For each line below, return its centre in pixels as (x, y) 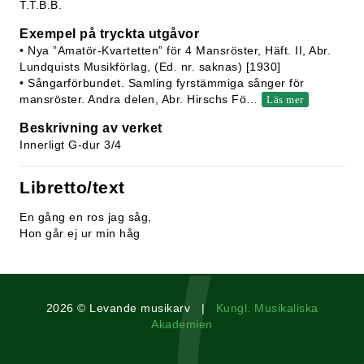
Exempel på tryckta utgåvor (109, 34)
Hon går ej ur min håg (82, 233)
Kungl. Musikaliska (267, 308)
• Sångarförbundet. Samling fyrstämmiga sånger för (162, 83)
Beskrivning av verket (91, 128)
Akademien (182, 324)
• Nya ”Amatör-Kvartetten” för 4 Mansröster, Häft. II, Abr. (175, 50)
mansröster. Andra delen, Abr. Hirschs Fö (133, 99)
